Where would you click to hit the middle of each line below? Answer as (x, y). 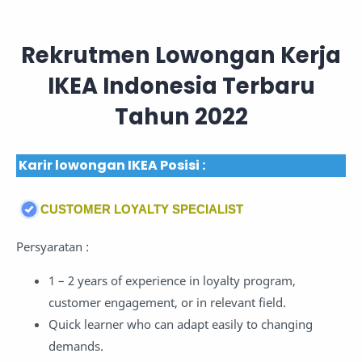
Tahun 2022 (181, 117)
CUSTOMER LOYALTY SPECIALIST (142, 208)
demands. (76, 345)
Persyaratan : (53, 246)
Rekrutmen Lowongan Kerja (181, 56)
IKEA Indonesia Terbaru (181, 86)
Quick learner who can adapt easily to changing (181, 324)
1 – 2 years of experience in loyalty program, (172, 280)
